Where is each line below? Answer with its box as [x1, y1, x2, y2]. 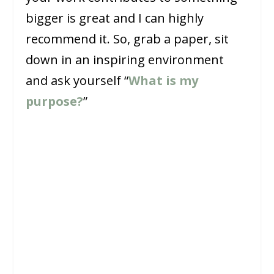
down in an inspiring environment [26, 51, 224, 68]
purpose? [26, 92, 84, 109]
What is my [128, 72, 199, 89]
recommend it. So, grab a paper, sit [26, 30, 229, 47]
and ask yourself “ [26, 72, 129, 89]
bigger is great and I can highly [26, 9, 204, 26]
